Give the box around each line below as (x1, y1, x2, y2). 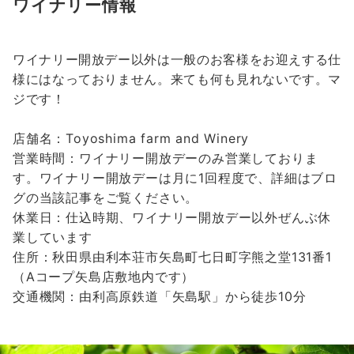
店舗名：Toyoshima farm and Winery (13, 130, 250, 146)
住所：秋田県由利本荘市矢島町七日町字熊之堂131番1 (13, 248, 332, 265)
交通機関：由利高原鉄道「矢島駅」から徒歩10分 (13, 288, 307, 304)
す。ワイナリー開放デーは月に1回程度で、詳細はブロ (13, 169, 338, 186)
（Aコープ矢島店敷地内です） (13, 268, 195, 284)
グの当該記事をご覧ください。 (13, 189, 199, 205)
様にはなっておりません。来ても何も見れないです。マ (13, 70, 341, 87)
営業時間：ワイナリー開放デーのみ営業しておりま (13, 149, 318, 166)
